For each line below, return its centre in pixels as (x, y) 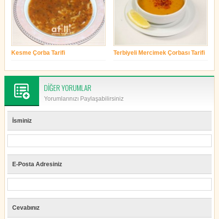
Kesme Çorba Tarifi (38, 53)
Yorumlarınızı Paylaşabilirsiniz (84, 99)
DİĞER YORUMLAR (67, 88)
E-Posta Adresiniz (37, 164)
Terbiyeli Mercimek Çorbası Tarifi (159, 53)
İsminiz (22, 121)
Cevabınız (26, 208)
